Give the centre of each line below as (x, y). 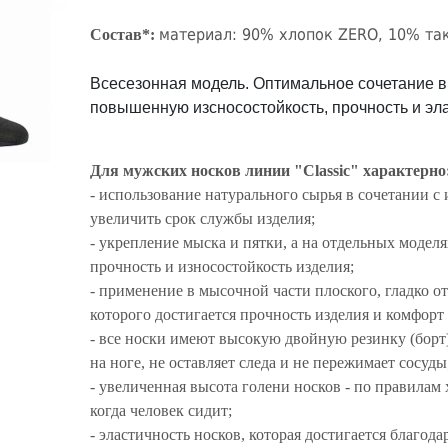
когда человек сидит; (163, 410)
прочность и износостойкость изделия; (224, 266)
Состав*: (123, 34)
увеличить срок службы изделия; (205, 218)
